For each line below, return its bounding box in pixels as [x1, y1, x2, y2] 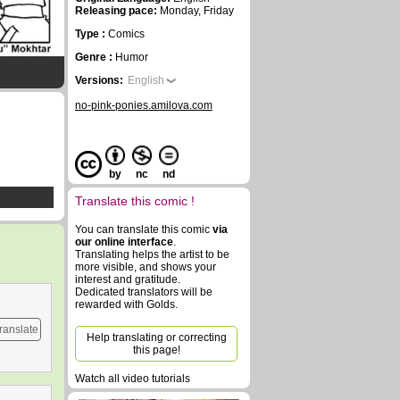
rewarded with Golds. [75, 298, 178, 311]
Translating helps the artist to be [75, 248, 229, 261]
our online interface [75, 236, 173, 248]
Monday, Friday [157, 4, 234, 17]
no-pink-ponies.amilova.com [75, 99, 212, 112]
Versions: [75, 74, 123, 87]
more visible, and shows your [75, 261, 216, 273]
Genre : [75, 51, 115, 63]
